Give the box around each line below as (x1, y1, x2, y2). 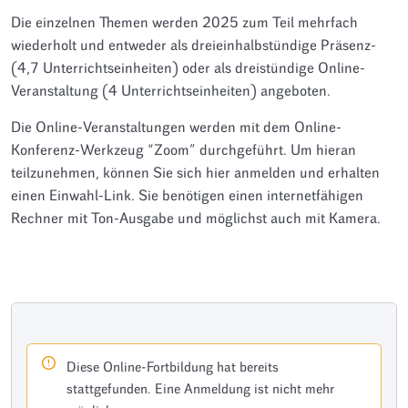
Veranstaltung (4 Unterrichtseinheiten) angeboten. (11, 82, 331, 100)
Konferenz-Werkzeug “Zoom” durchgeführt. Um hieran (11, 140, 356, 158)
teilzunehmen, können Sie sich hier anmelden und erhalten (11, 163, 380, 181)
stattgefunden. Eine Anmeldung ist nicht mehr (66, 380, 334, 397)
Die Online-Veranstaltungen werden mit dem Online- (11, 117, 342, 136)
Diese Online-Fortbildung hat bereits (66, 358, 279, 375)
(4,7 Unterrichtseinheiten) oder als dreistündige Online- (11, 59, 365, 77)
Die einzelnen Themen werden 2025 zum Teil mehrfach (11, 14, 358, 32)
